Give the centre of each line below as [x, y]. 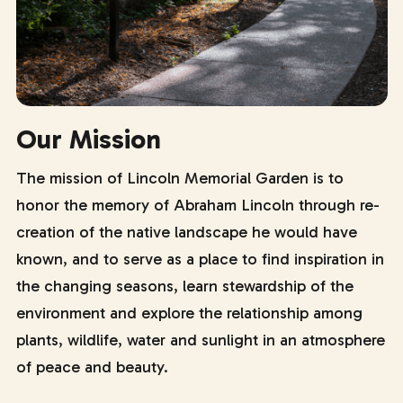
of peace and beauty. [92, 367]
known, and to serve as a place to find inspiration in [200, 259]
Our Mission [88, 139]
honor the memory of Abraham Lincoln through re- [197, 205]
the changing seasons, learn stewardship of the [184, 286]
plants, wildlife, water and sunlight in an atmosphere [200, 340]
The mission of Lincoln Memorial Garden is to [179, 178]
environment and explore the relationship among [189, 313]
